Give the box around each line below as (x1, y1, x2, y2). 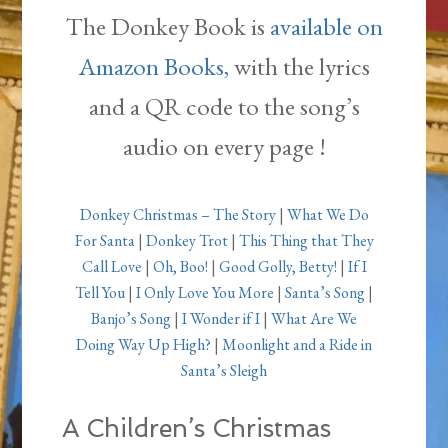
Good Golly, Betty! (218, 256, 337, 278)
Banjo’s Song (91, 308, 171, 330)
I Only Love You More (136, 282, 274, 304)
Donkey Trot (145, 230, 228, 252)
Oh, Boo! (152, 256, 208, 278)
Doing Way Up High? (76, 334, 211, 356)
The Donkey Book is (65, 10, 270, 43)
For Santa (74, 230, 135, 252)
